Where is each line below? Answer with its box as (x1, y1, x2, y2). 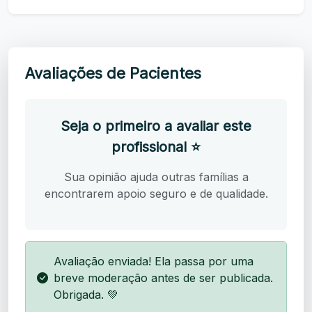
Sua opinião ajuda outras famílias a (63, 169, 249, 184)
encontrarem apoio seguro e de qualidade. (44, 186, 268, 201)
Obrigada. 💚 (54, 287, 118, 302)
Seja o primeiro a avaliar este (61, 117, 251, 134)
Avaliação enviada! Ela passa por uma (54, 253, 253, 268)
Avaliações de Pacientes (25, 63, 201, 82)
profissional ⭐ (111, 138, 201, 155)
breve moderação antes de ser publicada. (54, 270, 273, 285)
